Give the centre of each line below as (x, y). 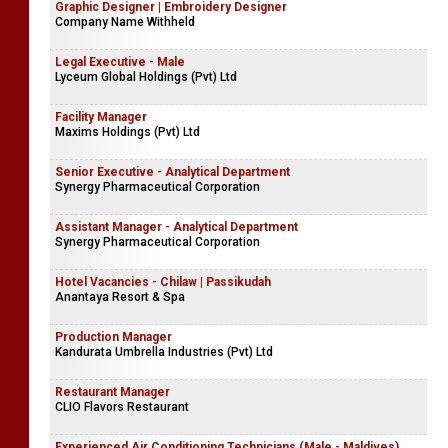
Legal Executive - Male (120, 62)
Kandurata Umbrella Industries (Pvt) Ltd (164, 352)
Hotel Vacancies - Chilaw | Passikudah (163, 282)
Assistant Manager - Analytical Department (176, 227)
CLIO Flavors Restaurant (122, 407)
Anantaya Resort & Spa (120, 297)
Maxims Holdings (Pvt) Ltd (127, 132)
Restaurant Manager (112, 392)
